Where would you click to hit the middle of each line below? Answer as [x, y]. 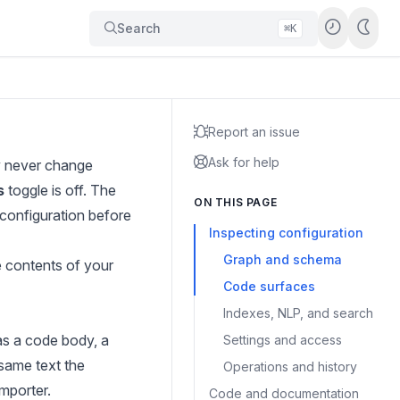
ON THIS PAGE [236, 202]
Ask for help [244, 162]
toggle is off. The [60, 190]
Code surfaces [269, 286]
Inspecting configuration [286, 233]
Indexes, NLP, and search [298, 313]
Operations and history [290, 367]
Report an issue [254, 132]
